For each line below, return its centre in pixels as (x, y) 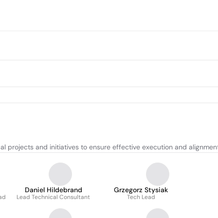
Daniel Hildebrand (53, 190)
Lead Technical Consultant (53, 197)
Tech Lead (141, 197)
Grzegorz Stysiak (141, 190)
